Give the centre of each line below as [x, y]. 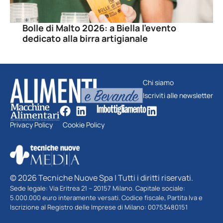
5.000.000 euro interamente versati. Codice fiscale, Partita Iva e [106, 197]
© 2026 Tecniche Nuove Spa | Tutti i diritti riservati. [102, 177]
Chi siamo [158, 82]
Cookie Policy [84, 124]
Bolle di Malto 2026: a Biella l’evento [99, 28]
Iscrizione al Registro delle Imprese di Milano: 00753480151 [99, 207]
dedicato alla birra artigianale [85, 38]
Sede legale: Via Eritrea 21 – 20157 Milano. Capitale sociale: [98, 188]
